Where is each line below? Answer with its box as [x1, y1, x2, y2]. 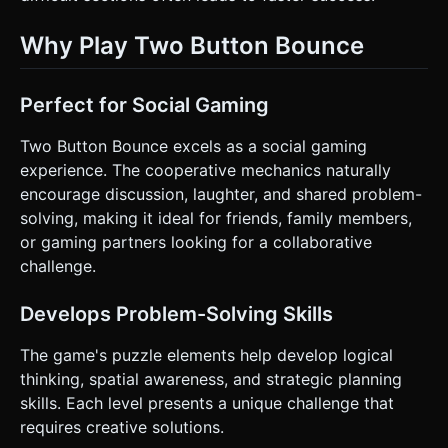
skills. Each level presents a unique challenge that [20, 392, 394, 413]
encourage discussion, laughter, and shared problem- [20, 183, 422, 204]
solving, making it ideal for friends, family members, [20, 207, 412, 228]
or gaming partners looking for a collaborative [20, 231, 372, 252]
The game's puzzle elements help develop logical [20, 344, 393, 365]
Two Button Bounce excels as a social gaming [20, 135, 367, 156]
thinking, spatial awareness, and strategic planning [20, 368, 402, 389]
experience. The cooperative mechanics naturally [20, 159, 391, 180]
